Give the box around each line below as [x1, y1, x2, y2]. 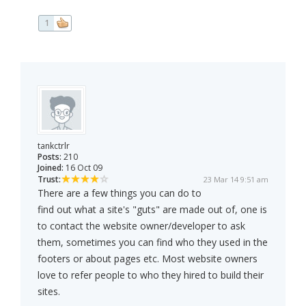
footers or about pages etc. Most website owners [38, 252, 258, 266]
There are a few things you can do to [38, 186, 201, 200]
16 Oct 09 [64, 162, 102, 174]
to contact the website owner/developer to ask [38, 219, 245, 233]
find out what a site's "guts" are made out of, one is [38, 203, 267, 217]
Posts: [38, 151, 61, 163]
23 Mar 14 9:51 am [204, 174, 268, 185]
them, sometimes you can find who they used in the [38, 236, 268, 249]
